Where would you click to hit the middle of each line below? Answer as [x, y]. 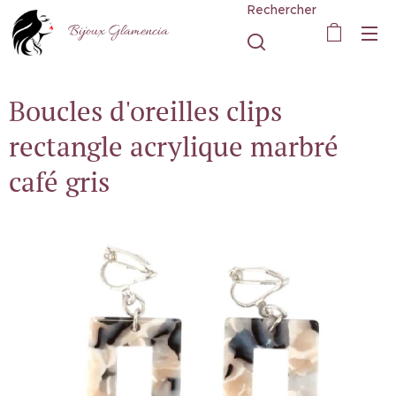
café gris [59, 182]
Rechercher [282, 10]
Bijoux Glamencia [118, 32]
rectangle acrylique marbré [174, 146]
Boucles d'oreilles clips [145, 111]
